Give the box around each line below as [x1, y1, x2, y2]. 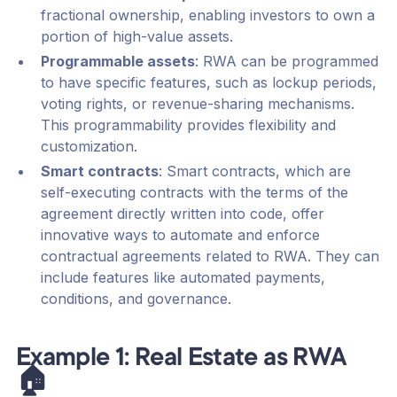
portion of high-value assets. [40, 27, 233, 46]
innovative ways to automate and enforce [40, 226, 320, 245]
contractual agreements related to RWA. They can [40, 247, 379, 266]
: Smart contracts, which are [158, 162, 351, 181]
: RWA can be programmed [194, 52, 378, 71]
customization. [40, 137, 137, 156]
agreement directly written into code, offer [40, 205, 324, 223]
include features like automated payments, [40, 269, 325, 287]
